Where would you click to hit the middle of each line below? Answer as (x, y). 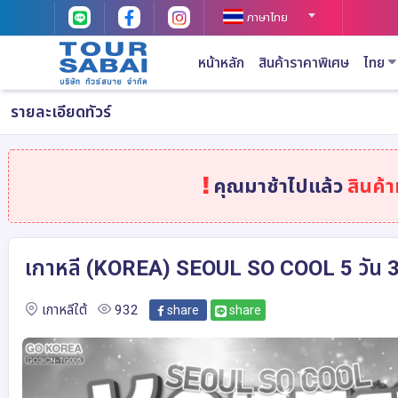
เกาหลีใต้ (64, 310)
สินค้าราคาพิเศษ (303, 63)
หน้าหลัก (221, 63)
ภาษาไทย (266, 17)
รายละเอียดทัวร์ (61, 111)
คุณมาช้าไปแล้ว (275, 186)
